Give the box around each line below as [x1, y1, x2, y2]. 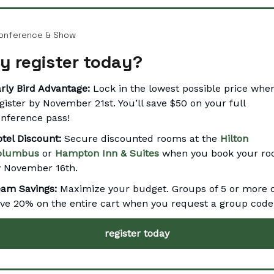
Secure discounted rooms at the [61, 132, 220, 144]
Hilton [220, 132, 248, 144]
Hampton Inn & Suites [55, 147, 159, 159]
